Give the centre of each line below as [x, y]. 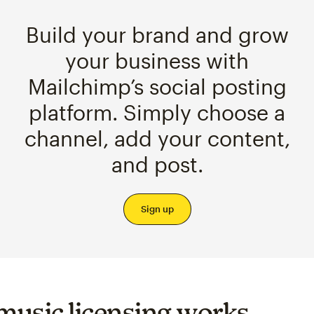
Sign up [157, 209]
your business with [157, 61]
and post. [157, 164]
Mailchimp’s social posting [157, 87]
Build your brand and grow [157, 35]
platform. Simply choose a [157, 112]
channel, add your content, [157, 138]
